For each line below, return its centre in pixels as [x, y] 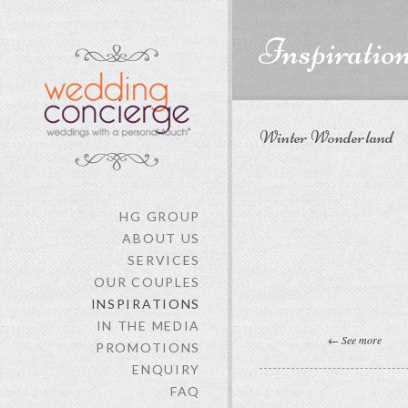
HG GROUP [160, 216]
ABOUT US [161, 238]
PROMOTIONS [148, 347]
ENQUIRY [166, 369]
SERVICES [164, 260]
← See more [355, 340]
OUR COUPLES [147, 282]
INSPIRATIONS [145, 304]
